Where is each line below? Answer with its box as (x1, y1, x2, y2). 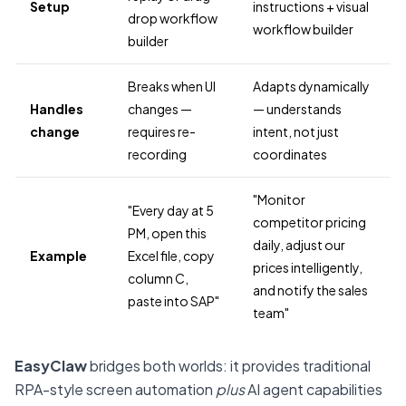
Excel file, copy (128, 247, 215, 265)
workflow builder (253, 21, 353, 38)
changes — (128, 101, 192, 118)
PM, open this (128, 225, 207, 242)
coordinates (253, 146, 327, 163)
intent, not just (253, 123, 339, 140)
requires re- (128, 123, 196, 140)
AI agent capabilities (245, 380, 382, 400)
